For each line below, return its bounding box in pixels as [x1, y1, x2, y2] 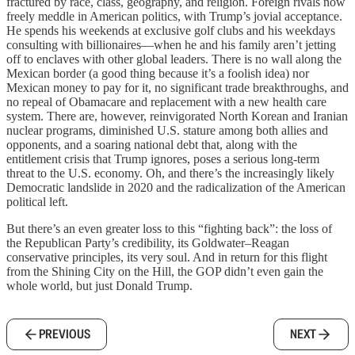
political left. [6, 195, 68, 209]
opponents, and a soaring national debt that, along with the [6, 138, 297, 152]
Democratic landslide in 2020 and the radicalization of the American [6, 181, 345, 195]
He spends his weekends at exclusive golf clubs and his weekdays [6, 24, 335, 38]
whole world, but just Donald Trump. [6, 279, 193, 293]
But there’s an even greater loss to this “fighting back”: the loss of [6, 222, 332, 236]
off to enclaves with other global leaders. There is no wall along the [6, 52, 342, 67]
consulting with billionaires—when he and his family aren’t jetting [6, 38, 336, 52]
